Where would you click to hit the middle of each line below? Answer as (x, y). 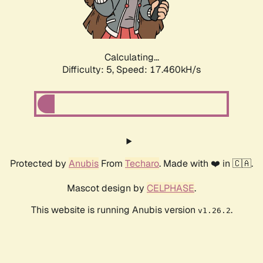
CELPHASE (171, 188)
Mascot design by (107, 188)
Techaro (142, 164)
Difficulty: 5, (89, 70)
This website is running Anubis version (114, 210)
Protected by (39, 164)
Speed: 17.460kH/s (159, 70)
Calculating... (131, 58)
